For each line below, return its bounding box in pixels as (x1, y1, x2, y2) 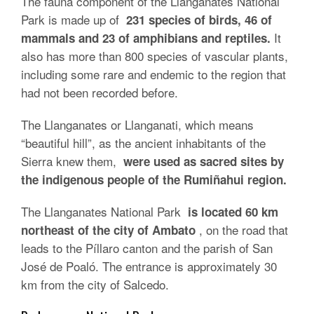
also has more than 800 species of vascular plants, (21, 47, 288, 64)
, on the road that (196, 221, 288, 238)
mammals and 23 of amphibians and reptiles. (21, 29, 274, 46)
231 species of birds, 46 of (126, 11, 272, 28)
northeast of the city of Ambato (21, 221, 196, 238)
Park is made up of (21, 11, 126, 28)
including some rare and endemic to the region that (21, 65, 286, 83)
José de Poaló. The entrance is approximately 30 (21, 257, 277, 275)
